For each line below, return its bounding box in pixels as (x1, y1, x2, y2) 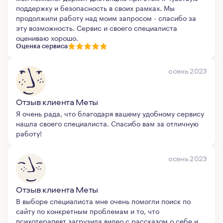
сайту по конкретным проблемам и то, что (16, 205, 159, 216)
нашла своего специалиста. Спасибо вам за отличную (16, 117, 199, 128)
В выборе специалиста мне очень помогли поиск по (16, 195, 191, 206)
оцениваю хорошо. (16, 32, 78, 43)
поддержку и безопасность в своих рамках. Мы (16, 2, 175, 13)
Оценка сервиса (16, 43, 68, 49)
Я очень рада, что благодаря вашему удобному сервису (16, 108, 204, 118)
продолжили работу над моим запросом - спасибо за (16, 12, 196, 23)
